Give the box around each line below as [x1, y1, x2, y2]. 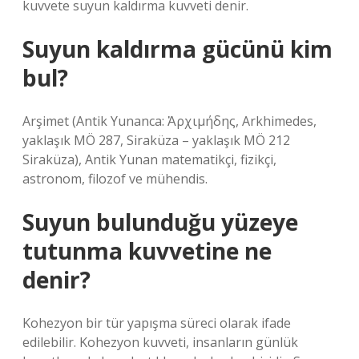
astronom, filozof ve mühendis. [22, 170, 208, 188]
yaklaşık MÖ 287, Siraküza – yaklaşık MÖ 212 [22, 131, 290, 149]
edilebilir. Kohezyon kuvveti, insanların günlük [22, 333, 298, 351]
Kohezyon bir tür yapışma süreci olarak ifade [22, 314, 291, 332]
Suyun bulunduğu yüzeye [22, 207, 298, 237]
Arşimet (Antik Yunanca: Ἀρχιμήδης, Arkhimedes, [22, 112, 317, 130]
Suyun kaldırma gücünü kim [22, 34, 333, 64]
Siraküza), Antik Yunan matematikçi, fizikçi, [22, 151, 276, 168]
